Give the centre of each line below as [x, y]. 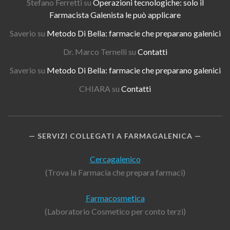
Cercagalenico [115, 159]
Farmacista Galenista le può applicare [115, 14]
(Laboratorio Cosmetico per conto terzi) [115, 211]
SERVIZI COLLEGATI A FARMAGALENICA [115, 136]
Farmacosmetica [115, 198]
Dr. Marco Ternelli [95, 51]
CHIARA [95, 88]
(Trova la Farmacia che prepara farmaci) [115, 172]
